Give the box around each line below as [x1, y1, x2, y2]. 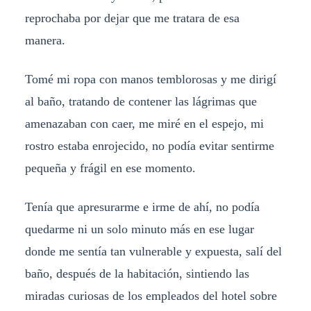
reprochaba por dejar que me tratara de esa [24, 11, 239, 26]
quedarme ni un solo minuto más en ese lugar [24, 222, 254, 237]
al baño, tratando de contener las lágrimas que [24, 94, 257, 109]
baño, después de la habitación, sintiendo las [24, 267, 249, 281]
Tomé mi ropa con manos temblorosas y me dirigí [24, 72, 276, 87]
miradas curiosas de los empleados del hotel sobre [24, 289, 277, 303]
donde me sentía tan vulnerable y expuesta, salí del [24, 244, 282, 259]
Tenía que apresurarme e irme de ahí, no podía [24, 200, 260, 215]
